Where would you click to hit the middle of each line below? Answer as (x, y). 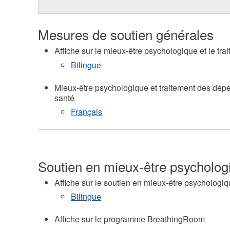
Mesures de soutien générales (126, 34)
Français (86, 111)
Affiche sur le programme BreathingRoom (129, 219)
